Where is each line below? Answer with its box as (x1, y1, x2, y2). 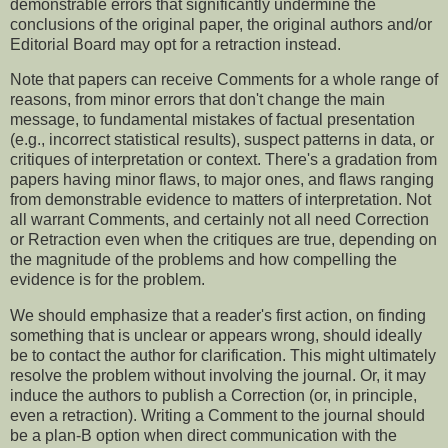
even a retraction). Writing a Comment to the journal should (10, 407, 425, 425)
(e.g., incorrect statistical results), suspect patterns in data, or (10, 131, 434, 149)
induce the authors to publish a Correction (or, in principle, (10, 387, 417, 405)
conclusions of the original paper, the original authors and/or (10, 15, 432, 33)
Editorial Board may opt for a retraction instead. (10, 35, 345, 53)
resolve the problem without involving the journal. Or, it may (10, 367, 426, 385)
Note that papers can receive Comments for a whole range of (10, 71, 438, 89)
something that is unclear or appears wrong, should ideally (10, 327, 422, 345)
